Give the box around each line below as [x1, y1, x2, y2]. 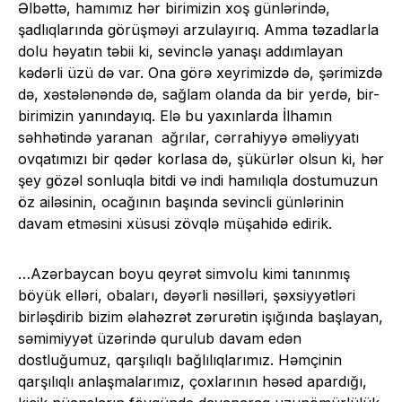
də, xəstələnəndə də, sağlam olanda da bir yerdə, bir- [18, 85, 380, 104]
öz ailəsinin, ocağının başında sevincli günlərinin [18, 193, 344, 212]
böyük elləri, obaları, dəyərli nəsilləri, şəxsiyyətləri [18, 286, 355, 305]
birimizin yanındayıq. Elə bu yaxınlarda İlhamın [18, 107, 332, 126]
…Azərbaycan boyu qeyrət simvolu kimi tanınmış [18, 265, 350, 284]
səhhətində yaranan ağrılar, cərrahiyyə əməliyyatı [18, 128, 359, 147]
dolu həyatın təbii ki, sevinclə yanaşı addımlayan [18, 42, 343, 61]
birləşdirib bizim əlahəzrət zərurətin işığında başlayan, [18, 308, 383, 327]
